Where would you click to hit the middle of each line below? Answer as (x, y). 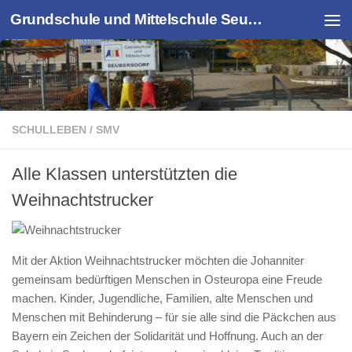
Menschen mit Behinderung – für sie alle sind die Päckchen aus (174, 317)
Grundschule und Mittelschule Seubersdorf (255, 19)
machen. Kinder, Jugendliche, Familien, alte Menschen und (162, 298)
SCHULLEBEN (49, 130)
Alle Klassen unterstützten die (125, 174)
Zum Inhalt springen (81, 22)
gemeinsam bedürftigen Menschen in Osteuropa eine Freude (167, 279)
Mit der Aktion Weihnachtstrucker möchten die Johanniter (158, 260)
